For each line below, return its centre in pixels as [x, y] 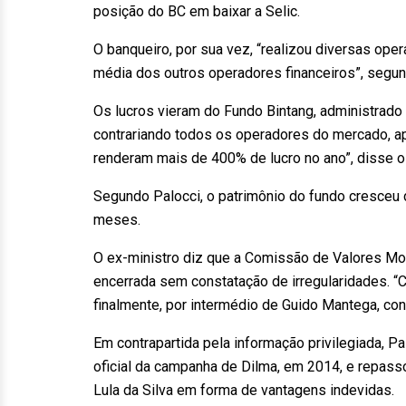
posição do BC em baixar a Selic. [197, 11]
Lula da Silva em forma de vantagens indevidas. [244, 390]
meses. [117, 220]
